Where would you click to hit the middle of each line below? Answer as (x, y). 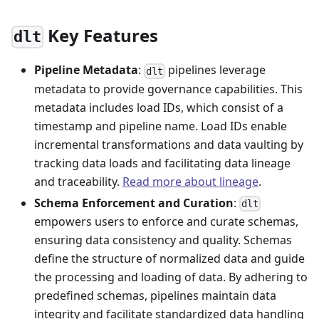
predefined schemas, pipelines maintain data (155, 295)
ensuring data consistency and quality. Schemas (163, 240)
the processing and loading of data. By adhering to (171, 277)
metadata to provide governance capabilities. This (168, 89)
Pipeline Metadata (86, 70)
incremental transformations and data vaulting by (169, 144)
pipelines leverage (216, 70)
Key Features (101, 36)
